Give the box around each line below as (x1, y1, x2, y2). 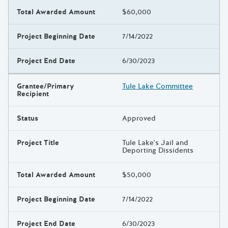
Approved (122, 113, 156, 124)
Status (17, 113, 38, 124)
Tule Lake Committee (122, 81, 193, 92)
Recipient (17, 89, 49, 99)
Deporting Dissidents (122, 146, 193, 156)
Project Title (17, 138, 59, 148)
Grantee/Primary (17, 81, 74, 92)
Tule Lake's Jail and (122, 138, 188, 148)
